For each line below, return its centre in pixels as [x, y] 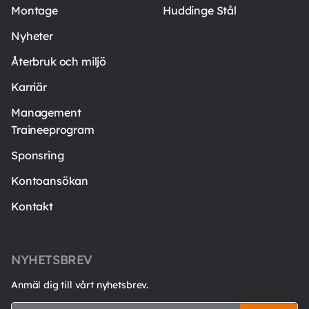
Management [46, 113]
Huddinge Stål [200, 11]
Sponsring [38, 156]
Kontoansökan [50, 181]
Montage [34, 11]
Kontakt [32, 207]
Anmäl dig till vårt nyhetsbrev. [80, 285]
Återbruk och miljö [59, 62]
